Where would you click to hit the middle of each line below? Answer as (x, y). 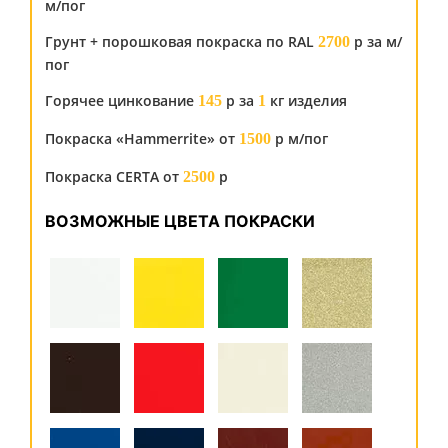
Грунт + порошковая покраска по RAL (181, 41)
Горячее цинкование (121, 100)
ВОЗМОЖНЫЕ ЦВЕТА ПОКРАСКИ (180, 221)
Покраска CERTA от (114, 176)
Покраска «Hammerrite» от (142, 138)
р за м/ (376, 41)
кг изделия (306, 100)
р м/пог (299, 138)
